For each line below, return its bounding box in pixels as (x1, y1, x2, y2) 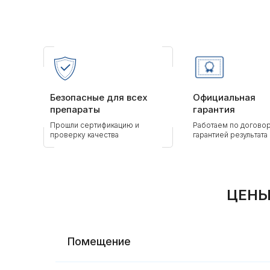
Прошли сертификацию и (50, 121, 139, 130)
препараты (50, 104, 100, 115)
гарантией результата (193, 130, 268, 139)
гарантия (193, 104, 235, 115)
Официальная (193, 92, 256, 103)
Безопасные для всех (50, 92, 148, 103)
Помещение (67, 235, 131, 248)
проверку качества (50, 130, 119, 139)
